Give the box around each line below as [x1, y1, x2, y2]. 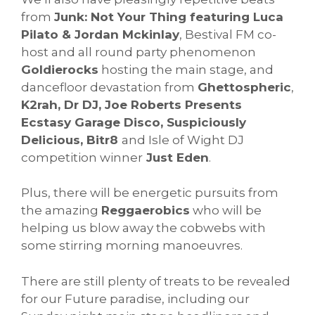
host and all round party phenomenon [21, 44, 256, 59]
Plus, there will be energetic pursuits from [21, 186, 278, 200]
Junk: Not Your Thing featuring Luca [54, 9, 283, 24]
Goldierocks [21, 62, 98, 77]
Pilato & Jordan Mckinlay [21, 27, 179, 41]
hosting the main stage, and [98, 62, 274, 77]
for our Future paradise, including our [21, 291, 250, 306]
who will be [190, 203, 262, 218]
